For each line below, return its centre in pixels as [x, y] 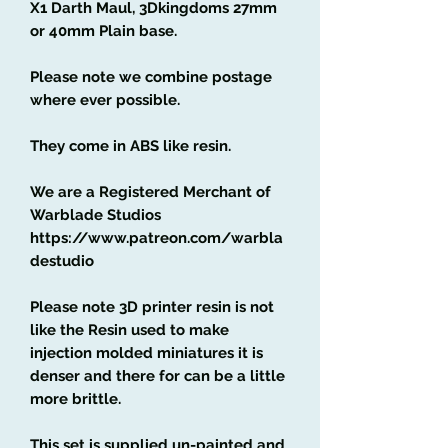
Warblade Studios [95, 214]
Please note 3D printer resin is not [152, 306]
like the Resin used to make [129, 329]
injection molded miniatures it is [146, 352]
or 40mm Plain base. [103, 30]
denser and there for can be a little [157, 375]
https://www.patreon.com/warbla [156, 237]
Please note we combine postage [151, 76]
